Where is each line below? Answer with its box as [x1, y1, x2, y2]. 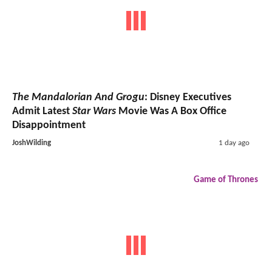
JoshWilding [12, 139, 51, 148]
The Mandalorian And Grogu [12, 92, 144, 104]
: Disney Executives [144, 92, 231, 104]
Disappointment [12, 120, 86, 132]
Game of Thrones [194, 175, 258, 185]
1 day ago [218, 139, 250, 148]
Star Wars [72, 106, 116, 118]
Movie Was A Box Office [116, 106, 226, 118]
